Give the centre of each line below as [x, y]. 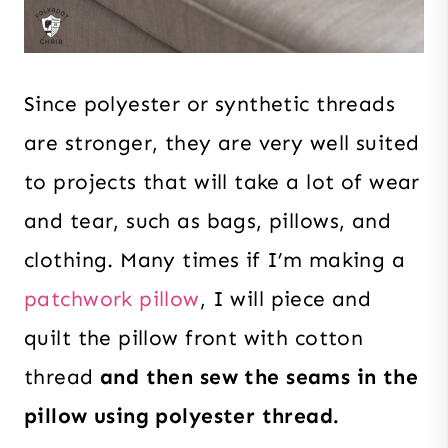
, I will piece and [285, 298]
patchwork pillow [112, 298]
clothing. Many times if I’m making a [215, 259]
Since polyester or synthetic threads [210, 103]
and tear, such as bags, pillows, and [208, 220]
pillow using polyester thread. [182, 415]
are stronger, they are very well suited [222, 142]
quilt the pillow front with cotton [194, 337]
